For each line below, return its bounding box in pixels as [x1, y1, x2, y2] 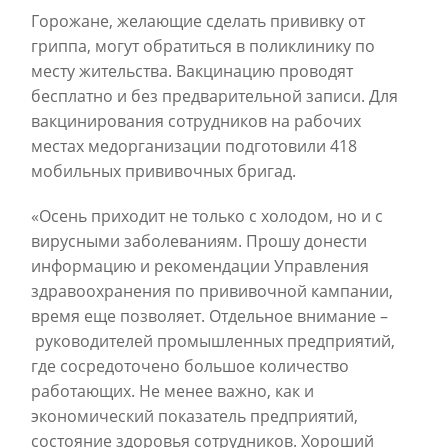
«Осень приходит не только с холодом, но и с [31, 205, 383, 227]
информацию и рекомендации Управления [31, 255, 369, 277]
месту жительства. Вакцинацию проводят [31, 60, 353, 82]
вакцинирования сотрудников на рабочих [31, 110, 361, 132]
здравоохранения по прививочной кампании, [31, 280, 393, 302]
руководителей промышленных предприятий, [31, 330, 395, 352]
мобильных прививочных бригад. [31, 160, 296, 182]
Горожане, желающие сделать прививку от [31, 10, 365, 32]
